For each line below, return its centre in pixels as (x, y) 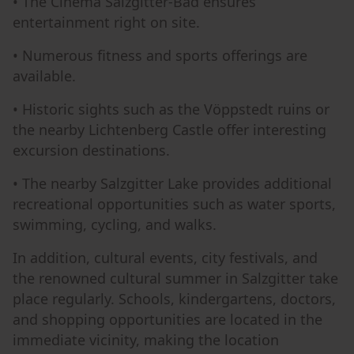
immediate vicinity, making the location (146, 340)
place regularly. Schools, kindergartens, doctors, (174, 299)
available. (44, 76)
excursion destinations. (91, 150)
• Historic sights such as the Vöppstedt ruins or (171, 109)
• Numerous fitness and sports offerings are (160, 55)
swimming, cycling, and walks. (115, 224)
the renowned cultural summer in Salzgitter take (175, 278)
